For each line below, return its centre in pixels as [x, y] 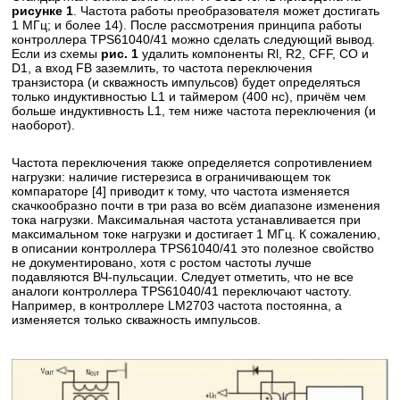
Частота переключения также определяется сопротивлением [192, 163]
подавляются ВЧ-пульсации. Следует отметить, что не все [183, 277]
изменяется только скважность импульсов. [137, 320]
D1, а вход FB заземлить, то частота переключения [162, 68]
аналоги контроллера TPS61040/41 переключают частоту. [182, 292]
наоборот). [44, 125]
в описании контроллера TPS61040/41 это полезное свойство [193, 249]
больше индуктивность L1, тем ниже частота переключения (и [194, 111]
